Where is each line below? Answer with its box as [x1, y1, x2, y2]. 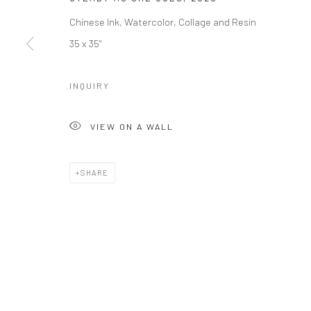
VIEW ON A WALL [90, 120, 174, 132]
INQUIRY [69, 79, 110, 91]
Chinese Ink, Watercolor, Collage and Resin [69, 15, 256, 28]
